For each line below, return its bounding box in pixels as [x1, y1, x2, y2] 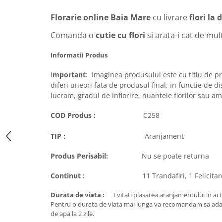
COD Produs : [51, 111, 98, 120]
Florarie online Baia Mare [51, 12, 153, 23]
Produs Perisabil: [51, 151, 108, 161]
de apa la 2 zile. [51, 209, 94, 218]
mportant [53, 70, 86, 79]
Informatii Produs [51, 51, 108, 59]
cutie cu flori [94, 30, 145, 41]
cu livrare [153, 12, 189, 23]
